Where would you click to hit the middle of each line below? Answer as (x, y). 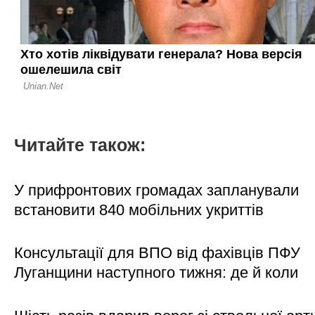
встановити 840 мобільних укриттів (139, 210)
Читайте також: (80, 146)
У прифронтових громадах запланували (156, 190)
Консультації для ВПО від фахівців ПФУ (157, 253)
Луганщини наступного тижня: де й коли (156, 273)
